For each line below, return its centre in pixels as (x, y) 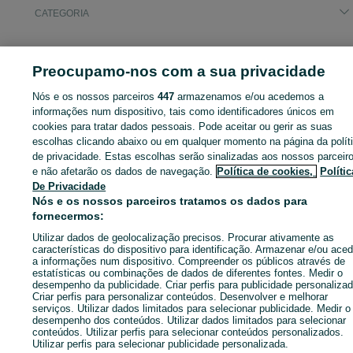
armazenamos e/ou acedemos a (249, 97)
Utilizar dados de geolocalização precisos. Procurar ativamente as (184, 238)
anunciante (37, 141)
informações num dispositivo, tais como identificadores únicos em (184, 111)
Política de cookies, (267, 171)
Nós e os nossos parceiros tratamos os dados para (170, 201)
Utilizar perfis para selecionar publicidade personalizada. (161, 344)
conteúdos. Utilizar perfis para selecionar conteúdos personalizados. (188, 332)
